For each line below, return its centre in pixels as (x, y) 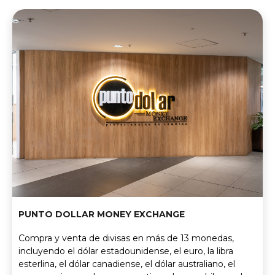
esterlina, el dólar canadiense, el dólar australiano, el (127, 264)
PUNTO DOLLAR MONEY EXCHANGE (102, 215)
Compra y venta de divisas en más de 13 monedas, (126, 238)
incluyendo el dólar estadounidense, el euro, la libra (126, 251)
